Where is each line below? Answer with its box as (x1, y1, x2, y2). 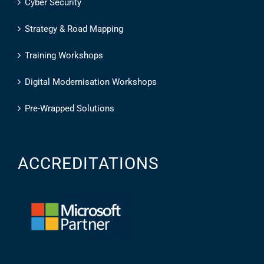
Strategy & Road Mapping (25, 23, 123, 34)
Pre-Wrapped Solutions (25, 103, 114, 114)
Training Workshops (25, 49, 103, 61)
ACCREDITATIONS (18, 153, 159, 173)
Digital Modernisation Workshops (25, 76, 157, 87)
